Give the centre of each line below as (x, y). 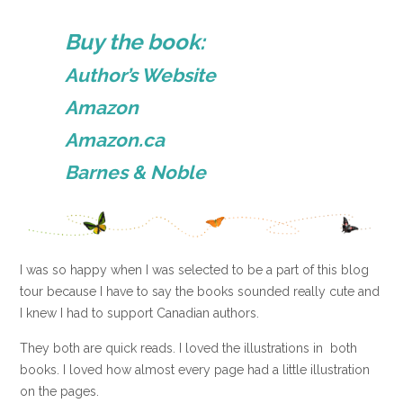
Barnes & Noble (136, 172)
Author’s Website (141, 75)
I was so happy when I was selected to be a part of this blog (194, 269)
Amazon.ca (115, 139)
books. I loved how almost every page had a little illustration (195, 370)
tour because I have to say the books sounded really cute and (200, 291)
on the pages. (59, 392)
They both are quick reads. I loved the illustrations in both (188, 349)
